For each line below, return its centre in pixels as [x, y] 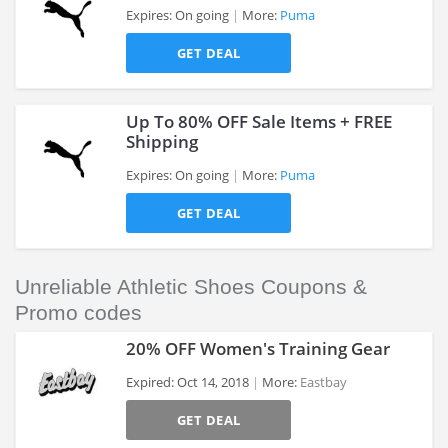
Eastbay [323, 382]
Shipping [162, 141]
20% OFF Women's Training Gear [258, 348]
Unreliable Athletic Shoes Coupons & [191, 286]
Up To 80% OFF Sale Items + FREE [259, 121]
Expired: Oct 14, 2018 [187, 382]
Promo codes [78, 312]
